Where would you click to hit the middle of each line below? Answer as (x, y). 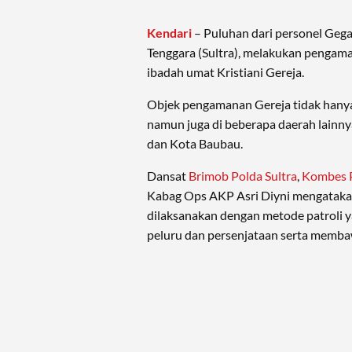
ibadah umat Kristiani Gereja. (225, 72)
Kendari (169, 33)
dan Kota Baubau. (195, 144)
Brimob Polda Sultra (243, 176)
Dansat (168, 176)
